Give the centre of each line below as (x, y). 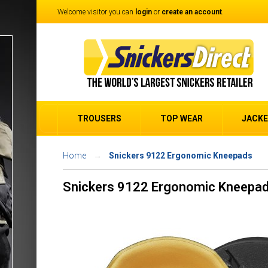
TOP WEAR (182, 118)
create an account (192, 12)
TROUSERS (99, 118)
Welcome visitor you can (96, 12)
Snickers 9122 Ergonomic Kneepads (181, 156)
